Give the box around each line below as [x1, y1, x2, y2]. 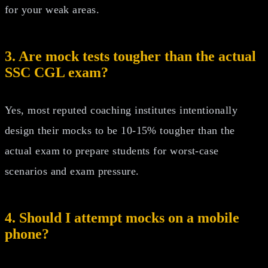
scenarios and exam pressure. [5, 165, 139, 177]
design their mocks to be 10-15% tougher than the [5, 124, 235, 136]
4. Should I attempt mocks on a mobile [5, 209, 239, 226]
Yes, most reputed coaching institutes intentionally [5, 103, 237, 116]
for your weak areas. [5, 3, 99, 16]
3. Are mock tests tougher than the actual [5, 48, 256, 64]
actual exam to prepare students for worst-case [5, 144, 219, 157]
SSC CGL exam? [5, 64, 108, 80]
